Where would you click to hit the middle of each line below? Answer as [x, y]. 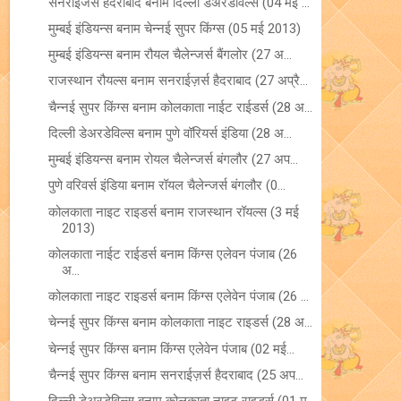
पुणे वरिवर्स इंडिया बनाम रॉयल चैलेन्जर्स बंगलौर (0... [166, 186]
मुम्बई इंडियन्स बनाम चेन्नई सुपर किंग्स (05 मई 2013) [174, 28]
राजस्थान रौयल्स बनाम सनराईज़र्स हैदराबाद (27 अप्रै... [178, 81]
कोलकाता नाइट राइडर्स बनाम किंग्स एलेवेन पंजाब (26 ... [178, 296]
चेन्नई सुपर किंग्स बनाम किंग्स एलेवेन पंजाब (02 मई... [171, 349]
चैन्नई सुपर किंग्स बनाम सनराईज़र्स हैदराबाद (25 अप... [175, 375]
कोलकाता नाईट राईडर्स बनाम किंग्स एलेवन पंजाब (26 [172, 254]
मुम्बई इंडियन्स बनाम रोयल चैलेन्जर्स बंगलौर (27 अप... [173, 159]
